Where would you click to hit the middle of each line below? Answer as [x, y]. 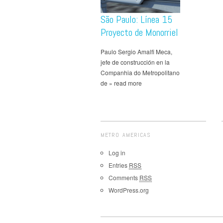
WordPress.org [129, 190]
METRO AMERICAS [126, 135]
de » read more [121, 83]
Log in [117, 153]
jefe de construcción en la [135, 62]
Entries [119, 165]
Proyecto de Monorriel [139, 33]
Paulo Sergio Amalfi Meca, [136, 52]
